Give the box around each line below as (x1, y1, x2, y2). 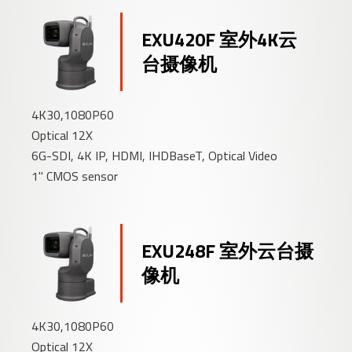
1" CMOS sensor (31, 167, 119, 186)
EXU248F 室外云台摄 (141, 236, 314, 266)
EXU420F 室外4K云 (141, 25, 298, 54)
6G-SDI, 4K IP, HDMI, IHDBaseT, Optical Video (31, 146, 278, 166)
